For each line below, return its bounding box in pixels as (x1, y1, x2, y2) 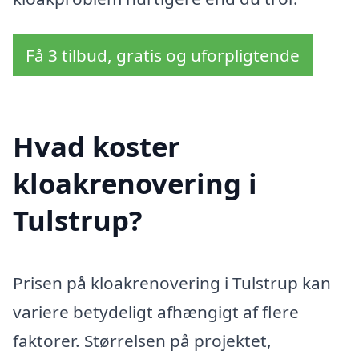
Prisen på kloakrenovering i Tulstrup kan (13, 271, 331, 294)
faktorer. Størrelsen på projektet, (13, 329, 272, 352)
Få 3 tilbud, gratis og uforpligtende (26, 44, 300, 67)
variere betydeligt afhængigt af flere (13, 300, 299, 323)
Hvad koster (13, 127, 180, 165)
